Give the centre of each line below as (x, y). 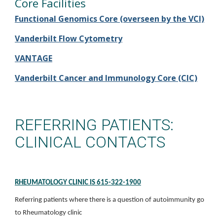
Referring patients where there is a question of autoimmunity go (110, 200)
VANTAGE (34, 58)
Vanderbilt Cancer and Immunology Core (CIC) (106, 78)
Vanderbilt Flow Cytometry (69, 38)
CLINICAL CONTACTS (90, 142)
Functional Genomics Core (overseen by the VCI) (110, 19)
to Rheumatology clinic (48, 213)
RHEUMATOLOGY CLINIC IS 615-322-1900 (78, 183)
